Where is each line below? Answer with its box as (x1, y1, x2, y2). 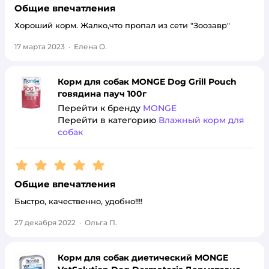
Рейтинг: (14, 157, 61, 168)
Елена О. (74, 42, 107, 51)
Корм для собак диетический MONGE (58, 252, 228, 263)
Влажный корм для (159, 115, 244, 125)
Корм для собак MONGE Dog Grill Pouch (58, 76, 237, 87)
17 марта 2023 (14, 42, 65, 51)
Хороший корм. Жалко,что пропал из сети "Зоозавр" (14, 20, 230, 30)
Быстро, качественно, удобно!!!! (14, 196, 142, 206)
